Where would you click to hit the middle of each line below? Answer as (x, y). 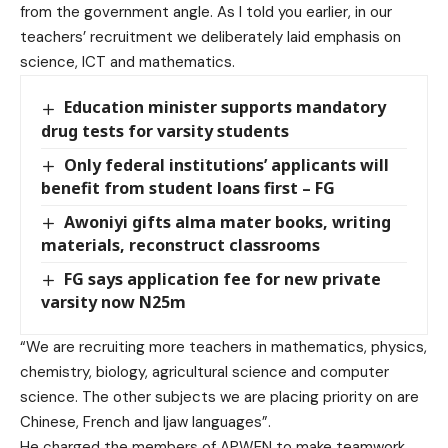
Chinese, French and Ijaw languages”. (145, 421)
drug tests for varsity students (165, 130)
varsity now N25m (113, 301)
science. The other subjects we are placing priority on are (219, 396)
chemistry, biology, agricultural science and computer (204, 371)
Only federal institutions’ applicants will (227, 164)
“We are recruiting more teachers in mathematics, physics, (223, 346)
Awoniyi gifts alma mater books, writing (228, 221)
